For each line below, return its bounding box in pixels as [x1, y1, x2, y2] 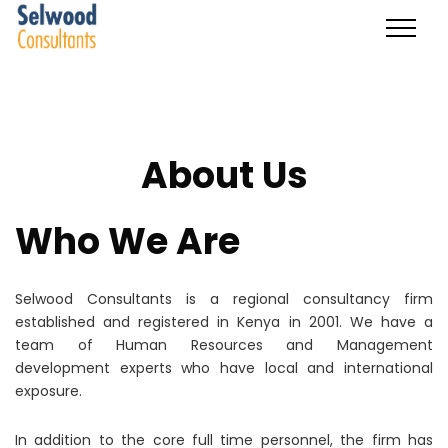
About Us [140, 150, 308, 201]
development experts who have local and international [15, 358, 433, 378]
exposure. [15, 381, 82, 401]
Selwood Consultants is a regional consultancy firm [15, 289, 433, 309]
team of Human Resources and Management [15, 335, 433, 355]
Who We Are [15, 216, 240, 267]
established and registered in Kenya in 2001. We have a [15, 312, 433, 332]
